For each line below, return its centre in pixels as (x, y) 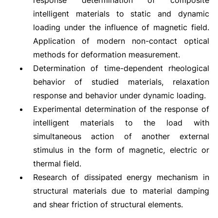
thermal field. (57, 163)
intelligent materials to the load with (121, 123)
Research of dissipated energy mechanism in (121, 177)
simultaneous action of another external (121, 136)
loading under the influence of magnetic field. (121, 27)
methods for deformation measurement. (106, 54)
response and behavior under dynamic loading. (119, 95)
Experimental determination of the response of (121, 109)
